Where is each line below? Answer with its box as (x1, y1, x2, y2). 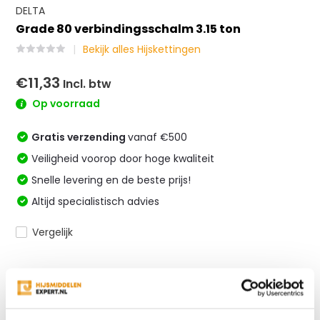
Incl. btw (60, 76, 112, 92)
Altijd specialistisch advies (31, 194, 160, 209)
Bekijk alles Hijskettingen (83, 42, 201, 56)
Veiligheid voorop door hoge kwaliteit (31, 151, 215, 166)
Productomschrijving (16, 289, 132, 304)
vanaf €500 (128, 129, 188, 144)
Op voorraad (30, 96, 101, 111)
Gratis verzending (31, 129, 129, 144)
